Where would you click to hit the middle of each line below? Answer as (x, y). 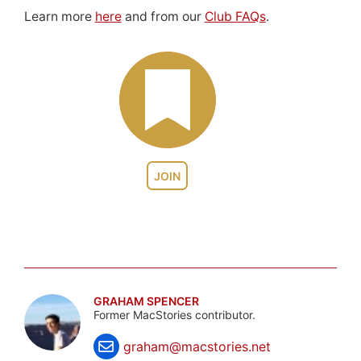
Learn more (59, 16)
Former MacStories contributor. (174, 315)
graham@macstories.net (197, 347)
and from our (163, 16)
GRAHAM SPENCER (146, 301)
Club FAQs (235, 16)
